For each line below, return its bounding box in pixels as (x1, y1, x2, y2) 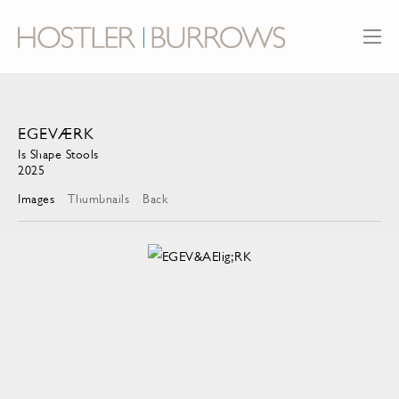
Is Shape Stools (18, 147, 99, 162)
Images (18, 191, 54, 207)
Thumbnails (68, 191, 129, 207)
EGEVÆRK (18, 125, 94, 143)
